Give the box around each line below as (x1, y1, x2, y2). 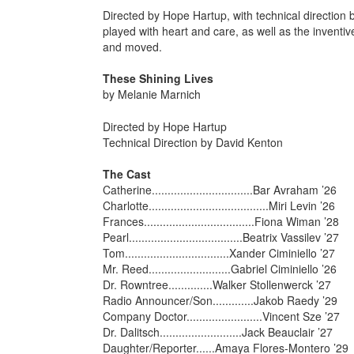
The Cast (102, 166, 151, 182)
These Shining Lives (102, 70, 213, 86)
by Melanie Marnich (102, 86, 201, 102)
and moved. (102, 39, 162, 55)
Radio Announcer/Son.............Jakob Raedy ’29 (102, 292, 337, 308)
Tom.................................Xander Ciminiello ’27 (102, 245, 335, 261)
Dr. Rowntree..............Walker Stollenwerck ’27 (102, 277, 331, 292)
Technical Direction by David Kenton (102, 134, 283, 150)
